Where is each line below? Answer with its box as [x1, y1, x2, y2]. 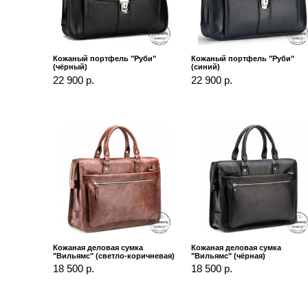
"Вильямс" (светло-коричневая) [53, 251, 175, 260]
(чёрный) [53, 63, 88, 71]
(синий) [191, 63, 221, 71]
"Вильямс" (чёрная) [191, 251, 266, 260]
